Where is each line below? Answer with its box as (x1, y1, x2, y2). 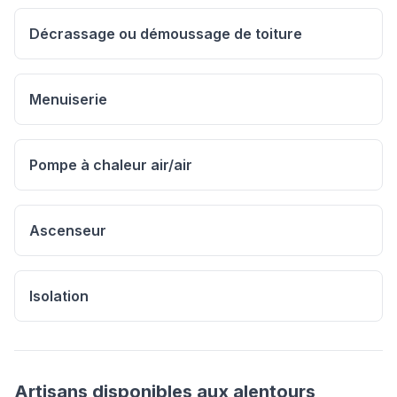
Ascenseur (29, 222, 106, 239)
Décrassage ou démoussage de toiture (29, 25, 302, 43)
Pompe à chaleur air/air (29, 156, 192, 174)
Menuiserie (29, 90, 107, 108)
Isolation (29, 287, 89, 305)
